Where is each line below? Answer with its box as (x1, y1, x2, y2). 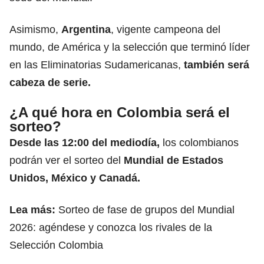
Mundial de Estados (124, 154, 223, 166)
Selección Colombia (9, 239, 103, 251)
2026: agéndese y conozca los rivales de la (9, 221, 212, 233)
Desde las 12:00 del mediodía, (9, 136, 160, 148)
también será (184, 58, 249, 71)
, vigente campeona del (111, 23, 220, 35)
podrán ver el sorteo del (9, 154, 124, 166)
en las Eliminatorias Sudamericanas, (9, 58, 184, 71)
